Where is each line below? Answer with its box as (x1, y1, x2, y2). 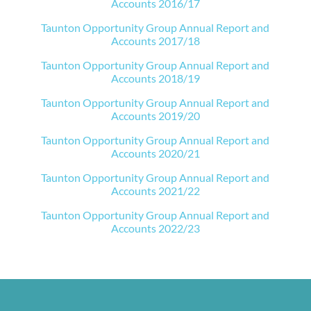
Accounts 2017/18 (110, 34, 200, 47)
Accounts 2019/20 (110, 109, 200, 122)
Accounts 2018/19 (110, 72, 200, 85)
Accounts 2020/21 (110, 146, 200, 160)
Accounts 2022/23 (110, 221, 200, 235)
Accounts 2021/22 (110, 184, 200, 197)
